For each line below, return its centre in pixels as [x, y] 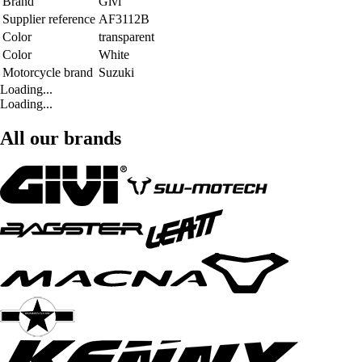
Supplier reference [49, 19]
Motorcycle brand [48, 72]
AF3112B [124, 19]
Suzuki [116, 72]
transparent [126, 36]
